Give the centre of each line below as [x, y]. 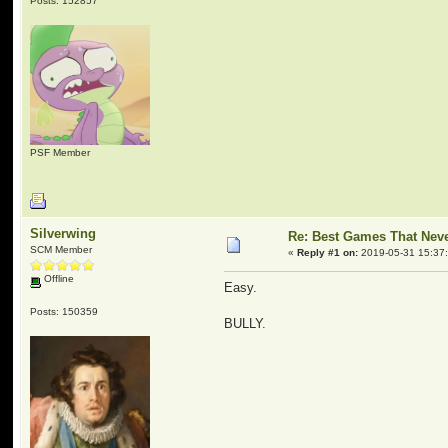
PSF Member [60, 152]
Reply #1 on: [328, 252]
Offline [58, 278]
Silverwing [63, 233]
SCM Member [61, 249]
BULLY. [247, 324]
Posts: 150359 [64, 311]
